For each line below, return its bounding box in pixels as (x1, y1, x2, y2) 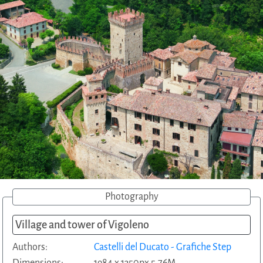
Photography (104, 191, 159, 203)
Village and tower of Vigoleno (15, 219, 149, 231)
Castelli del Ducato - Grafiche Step (93, 242, 231, 253)
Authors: (12, 242, 48, 253)
